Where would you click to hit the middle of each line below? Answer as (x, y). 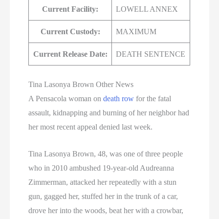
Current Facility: (70, 9)
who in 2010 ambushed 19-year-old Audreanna (101, 168)
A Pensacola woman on (66, 99)
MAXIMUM (136, 32)
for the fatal (153, 99)
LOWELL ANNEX (147, 9)
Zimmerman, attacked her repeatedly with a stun (103, 182)
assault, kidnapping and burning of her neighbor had (109, 113)
